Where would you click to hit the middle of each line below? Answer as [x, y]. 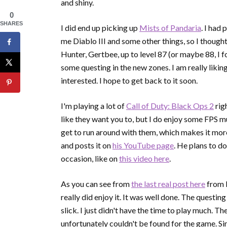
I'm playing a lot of [93, 106]
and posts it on [87, 145]
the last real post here [168, 184]
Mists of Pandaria [170, 28]
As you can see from [96, 184]
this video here [144, 159]
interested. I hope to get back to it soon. [129, 81]
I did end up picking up [100, 28]
